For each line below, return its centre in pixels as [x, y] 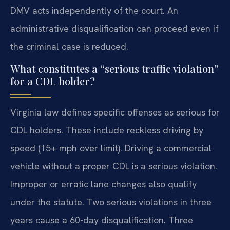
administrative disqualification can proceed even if [114, 28]
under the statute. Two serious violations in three [111, 202]
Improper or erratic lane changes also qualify [103, 184]
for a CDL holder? [53, 81]
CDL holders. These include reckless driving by [107, 130]
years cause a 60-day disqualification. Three [102, 220]
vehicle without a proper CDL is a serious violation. [114, 166]
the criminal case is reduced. [69, 46]
